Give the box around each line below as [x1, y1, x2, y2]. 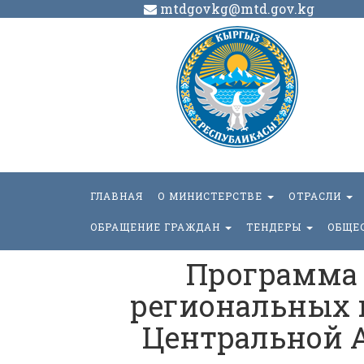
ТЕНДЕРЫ [246, 220, 305, 233]
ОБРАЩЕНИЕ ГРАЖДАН [90, 220, 223, 233]
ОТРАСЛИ [288, 189, 344, 202]
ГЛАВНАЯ [90, 189, 143, 202]
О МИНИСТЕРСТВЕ [158, 189, 266, 202]
